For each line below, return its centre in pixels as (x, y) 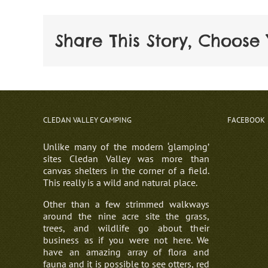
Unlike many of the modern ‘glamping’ (126, 146)
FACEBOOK (246, 120)
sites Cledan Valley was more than (126, 158)
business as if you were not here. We (126, 240)
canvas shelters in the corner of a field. (126, 170)
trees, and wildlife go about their (126, 228)
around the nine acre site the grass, (126, 216)
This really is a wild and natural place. (120, 182)
